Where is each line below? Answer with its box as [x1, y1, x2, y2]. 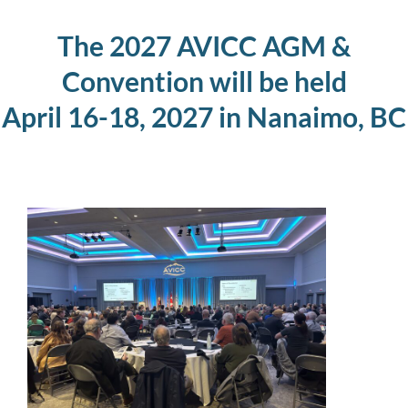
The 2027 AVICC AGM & [57, 28, 351, 62]
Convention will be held [61, 64, 347, 97]
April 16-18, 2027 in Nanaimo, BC [2, 99, 406, 133]
